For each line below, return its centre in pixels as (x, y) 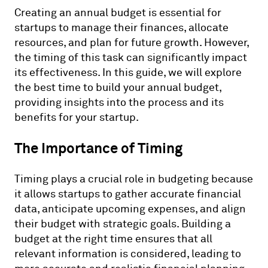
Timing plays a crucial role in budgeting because (134, 179)
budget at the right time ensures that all (113, 239)
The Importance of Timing (98, 148)
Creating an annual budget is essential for (118, 13)
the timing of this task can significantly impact (131, 57)
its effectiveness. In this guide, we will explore (128, 72)
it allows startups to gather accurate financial (128, 194)
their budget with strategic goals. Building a (123, 224)
